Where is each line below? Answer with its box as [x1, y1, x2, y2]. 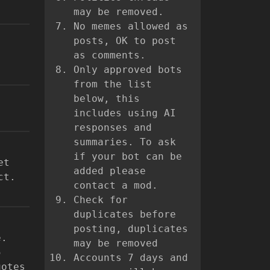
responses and [74, 122, 152, 134]
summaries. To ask [74, 136, 176, 148]
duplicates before [74, 209, 176, 221]
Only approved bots [74, 64, 182, 76]
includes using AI [74, 107, 176, 119]
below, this [74, 93, 140, 105]
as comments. [74, 49, 146, 61]
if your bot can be [74, 151, 182, 163]
